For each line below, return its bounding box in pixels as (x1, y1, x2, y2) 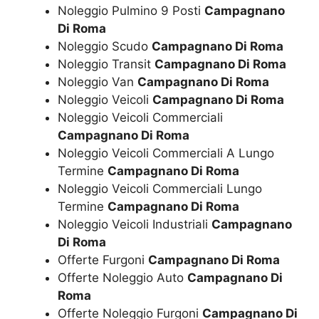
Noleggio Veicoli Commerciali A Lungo (58, 146, 274, 161)
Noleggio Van (58, 75, 137, 90)
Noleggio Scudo (58, 39, 152, 54)
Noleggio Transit (58, 57, 155, 72)
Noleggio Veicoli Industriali (58, 217, 211, 232)
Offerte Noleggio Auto (58, 271, 187, 286)
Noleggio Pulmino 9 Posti (58, 4, 204, 19)
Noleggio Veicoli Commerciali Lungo (58, 182, 262, 197)
